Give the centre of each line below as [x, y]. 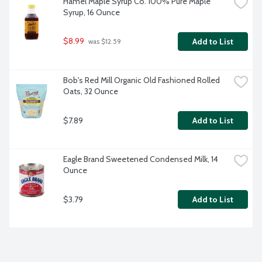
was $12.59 [104, 42]
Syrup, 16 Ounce [92, 13]
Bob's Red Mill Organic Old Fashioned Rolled [142, 80]
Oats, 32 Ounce [91, 92]
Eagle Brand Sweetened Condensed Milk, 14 [141, 159]
